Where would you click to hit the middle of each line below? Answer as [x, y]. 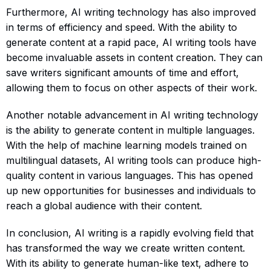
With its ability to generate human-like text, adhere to [127, 263]
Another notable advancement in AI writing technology [132, 115]
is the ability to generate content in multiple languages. [130, 130]
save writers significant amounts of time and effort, [122, 72]
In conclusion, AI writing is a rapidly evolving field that [130, 233]
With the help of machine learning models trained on [126, 145]
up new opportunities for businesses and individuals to [131, 190]
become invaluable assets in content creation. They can [134, 57]
